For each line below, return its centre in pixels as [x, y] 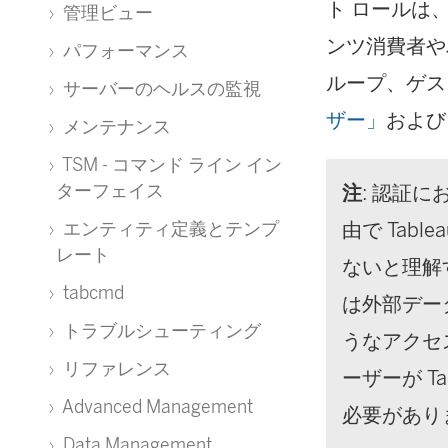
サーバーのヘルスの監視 [160, 88]
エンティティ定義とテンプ [169, 228]
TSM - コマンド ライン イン [170, 164]
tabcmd [91, 292]
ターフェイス [110, 190]
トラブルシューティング [160, 330]
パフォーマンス [124, 50]
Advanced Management [156, 406]
